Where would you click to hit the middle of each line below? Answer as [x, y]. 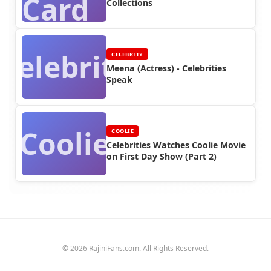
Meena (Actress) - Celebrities [166, 68]
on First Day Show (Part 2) [162, 156]
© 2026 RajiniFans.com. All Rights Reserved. [135, 248]
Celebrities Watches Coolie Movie [176, 145]
